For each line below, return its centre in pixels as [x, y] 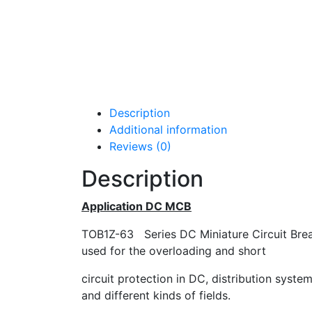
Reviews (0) [140, 147]
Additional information [168, 130]
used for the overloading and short [174, 251]
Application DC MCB [136, 206]
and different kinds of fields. [156, 296]
